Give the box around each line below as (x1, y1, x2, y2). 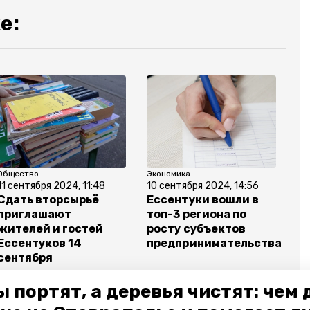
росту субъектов (147, 222, 246, 236)
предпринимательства (147, 237, 282, 250)
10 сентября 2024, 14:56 (147, 180, 259, 192)
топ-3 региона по (147, 208, 246, 221)
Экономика (147, 169, 191, 179)
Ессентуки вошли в (147, 193, 259, 207)
